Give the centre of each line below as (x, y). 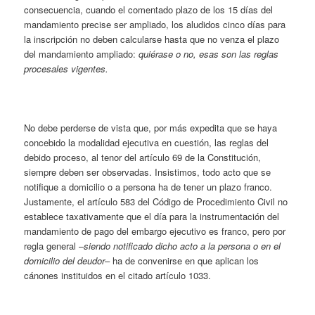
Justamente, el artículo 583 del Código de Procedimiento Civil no (156, 202)
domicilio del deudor (65, 261)
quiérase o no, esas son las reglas (209, 54)
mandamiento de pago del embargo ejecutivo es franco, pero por (155, 231)
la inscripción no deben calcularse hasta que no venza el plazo (152, 39)
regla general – (54, 246)
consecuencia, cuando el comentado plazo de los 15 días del (149, 10)
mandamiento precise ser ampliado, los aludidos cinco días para (155, 25)
